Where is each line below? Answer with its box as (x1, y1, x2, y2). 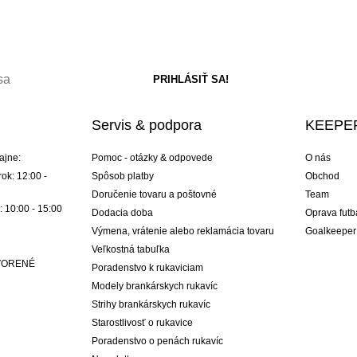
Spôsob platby (91, 170, 154, 182)
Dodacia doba (91, 206, 153, 218)
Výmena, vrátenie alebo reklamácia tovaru (91, 225, 274, 237)
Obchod (305, 170, 340, 182)
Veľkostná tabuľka (91, 243, 170, 255)
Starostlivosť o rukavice (91, 316, 193, 328)
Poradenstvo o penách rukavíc (91, 335, 223, 347)
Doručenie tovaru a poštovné (91, 188, 217, 200)
